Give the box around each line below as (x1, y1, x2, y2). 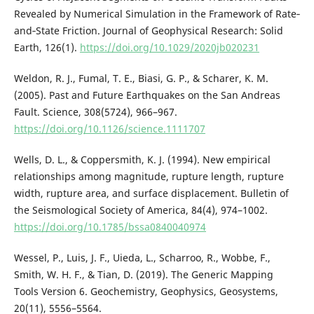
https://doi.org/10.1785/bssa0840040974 (13, 219, 206, 233)
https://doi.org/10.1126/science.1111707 (13, 121, 205, 135)
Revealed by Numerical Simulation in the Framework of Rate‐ (13, 6, 300, 20)
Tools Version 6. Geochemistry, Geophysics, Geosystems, (13, 284, 278, 298)
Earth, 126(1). (13, 40, 80, 54)
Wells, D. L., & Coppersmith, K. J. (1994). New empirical (13, 152, 271, 166)
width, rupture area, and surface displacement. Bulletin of (13, 186, 289, 200)
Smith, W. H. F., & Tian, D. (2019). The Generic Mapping (13, 267, 273, 281)
